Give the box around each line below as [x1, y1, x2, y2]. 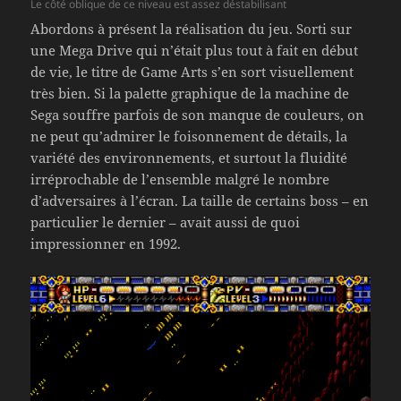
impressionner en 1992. [30, 235, 182, 253]
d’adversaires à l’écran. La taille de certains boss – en [30, 192, 370, 210]
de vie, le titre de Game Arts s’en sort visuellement [30, 63, 354, 81]
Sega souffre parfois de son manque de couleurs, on [30, 106, 365, 124]
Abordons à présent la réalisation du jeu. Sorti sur [30, 20, 353, 38]
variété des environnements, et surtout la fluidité [30, 149, 348, 167]
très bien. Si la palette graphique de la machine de [30, 84, 350, 103]
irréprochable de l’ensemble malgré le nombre [30, 170, 330, 189]
